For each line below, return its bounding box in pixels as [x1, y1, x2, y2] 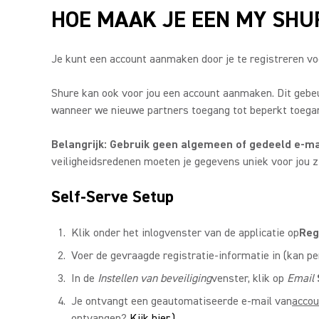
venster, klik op [211, 271, 287, 286]
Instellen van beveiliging [98, 271, 211, 286]
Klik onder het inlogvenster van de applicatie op [71, 226, 299, 240]
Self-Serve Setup [51, 186, 174, 208]
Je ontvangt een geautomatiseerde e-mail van [71, 294, 292, 308]
